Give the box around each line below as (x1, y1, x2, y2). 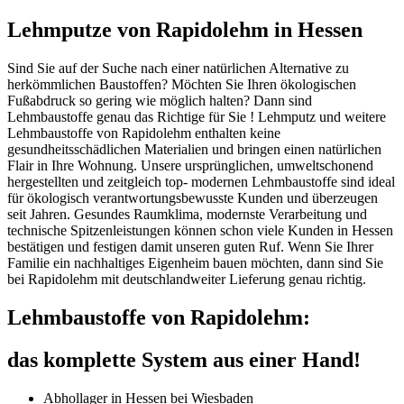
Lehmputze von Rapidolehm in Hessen (7, 18, 363, 42)
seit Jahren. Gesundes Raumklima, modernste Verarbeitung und (7, 207, 367, 223)
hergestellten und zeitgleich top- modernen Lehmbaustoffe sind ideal (7, 174, 395, 190)
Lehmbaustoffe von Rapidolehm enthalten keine (7, 125, 280, 142)
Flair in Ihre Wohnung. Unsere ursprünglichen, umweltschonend (7, 158, 373, 174)
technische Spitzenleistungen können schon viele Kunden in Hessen (7, 223, 393, 239)
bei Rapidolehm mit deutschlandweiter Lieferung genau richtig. (7, 271, 366, 288)
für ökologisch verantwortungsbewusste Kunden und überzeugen (7, 190, 378, 207)
